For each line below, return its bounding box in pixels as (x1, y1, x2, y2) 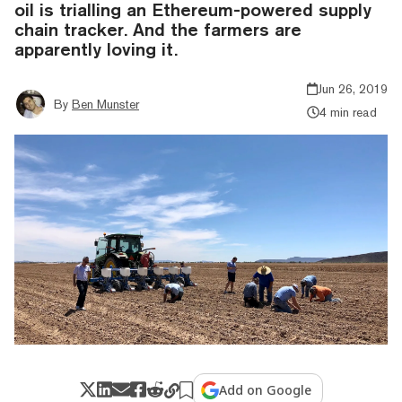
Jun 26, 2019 (318, 81, 388, 96)
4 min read (319, 104, 377, 119)
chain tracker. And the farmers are (14, 18, 301, 39)
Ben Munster (72, 96, 139, 111)
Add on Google (219, 380, 312, 398)
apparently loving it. (14, 38, 178, 59)
